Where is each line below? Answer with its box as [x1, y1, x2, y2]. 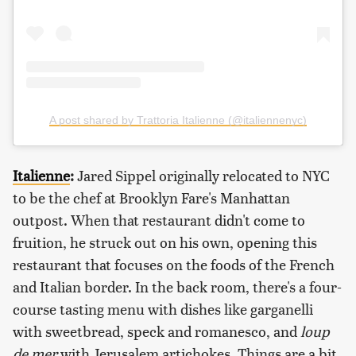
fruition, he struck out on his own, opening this [13, 232, 317, 253]
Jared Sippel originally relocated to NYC [74, 165, 330, 186]
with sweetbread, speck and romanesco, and [13, 321, 300, 342]
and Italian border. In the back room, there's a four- [13, 277, 342, 297]
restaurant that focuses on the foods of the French [13, 254, 335, 275]
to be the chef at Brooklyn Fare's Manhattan [13, 188, 290, 208]
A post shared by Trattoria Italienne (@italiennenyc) [49, 114, 307, 127]
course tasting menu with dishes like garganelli [13, 299, 313, 319]
